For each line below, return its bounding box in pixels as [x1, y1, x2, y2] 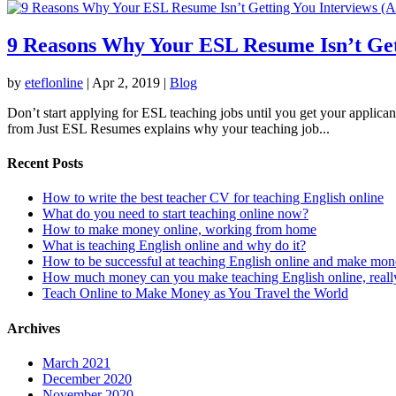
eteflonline [25, 74, 83, 90]
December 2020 [42, 370, 132, 386]
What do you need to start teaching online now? [42, 206, 308, 222]
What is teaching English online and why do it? [42, 238, 306, 254]
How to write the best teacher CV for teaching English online [42, 190, 384, 206]
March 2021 [42, 354, 110, 370]
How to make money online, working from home [42, 222, 316, 238]
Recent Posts [7, 156, 83, 171]
